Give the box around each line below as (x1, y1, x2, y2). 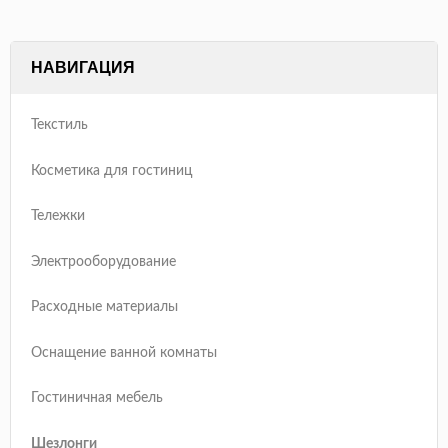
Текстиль (31, 118, 88, 133)
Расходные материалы (31, 300, 178, 315)
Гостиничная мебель (31, 391, 163, 406)
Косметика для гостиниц (31, 163, 193, 178)
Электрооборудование (31, 254, 176, 269)
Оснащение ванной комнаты (31, 345, 217, 360)
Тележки (31, 209, 85, 224)
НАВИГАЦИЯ (31, 55, 135, 79)
